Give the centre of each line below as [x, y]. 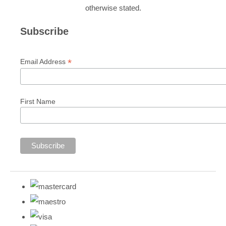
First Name [38, 102]
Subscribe [44, 32]
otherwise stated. [113, 8]
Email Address [44, 62]
